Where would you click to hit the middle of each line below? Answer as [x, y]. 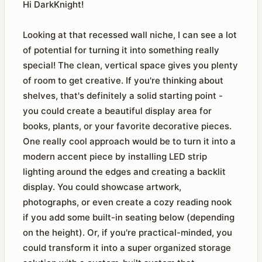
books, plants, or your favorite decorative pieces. [127, 126]
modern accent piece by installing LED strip [115, 156]
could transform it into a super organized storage [127, 248]
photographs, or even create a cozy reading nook [127, 202]
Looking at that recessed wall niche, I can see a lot [130, 35]
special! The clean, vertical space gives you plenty [130, 65]
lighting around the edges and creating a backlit [124, 172]
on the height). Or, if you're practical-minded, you [127, 232]
